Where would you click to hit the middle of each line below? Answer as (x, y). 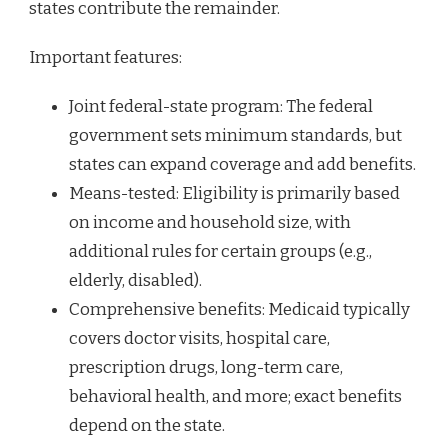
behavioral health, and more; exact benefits (235, 396)
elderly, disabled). (135, 280)
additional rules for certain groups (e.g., (220, 251)
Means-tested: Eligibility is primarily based (234, 193)
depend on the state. (147, 425)
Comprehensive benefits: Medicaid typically (239, 309)
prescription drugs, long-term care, (206, 367)
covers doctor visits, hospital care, (199, 338)
